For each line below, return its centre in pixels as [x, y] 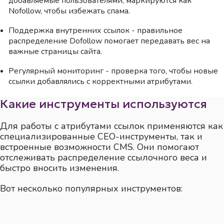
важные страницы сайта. [55, 52]
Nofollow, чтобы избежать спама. [69, 11]
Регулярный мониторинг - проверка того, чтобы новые [113, 71]
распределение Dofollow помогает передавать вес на [109, 41]
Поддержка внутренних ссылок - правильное [96, 31]
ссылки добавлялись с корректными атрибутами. [101, 82]
